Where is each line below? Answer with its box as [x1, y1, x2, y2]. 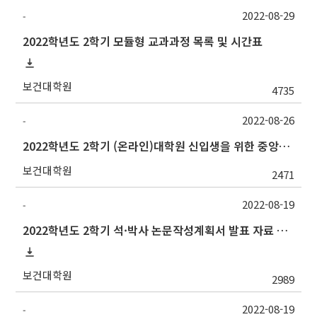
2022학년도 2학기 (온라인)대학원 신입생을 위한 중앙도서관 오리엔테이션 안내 [279, 137, 291, 155]
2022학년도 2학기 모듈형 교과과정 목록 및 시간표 [23, 33, 263, 50]
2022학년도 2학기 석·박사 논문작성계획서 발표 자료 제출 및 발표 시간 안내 [277, 221, 289, 239]
